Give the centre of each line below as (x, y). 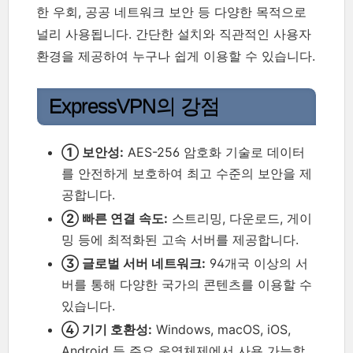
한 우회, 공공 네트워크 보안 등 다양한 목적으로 (171, 12)
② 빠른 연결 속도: (115, 218)
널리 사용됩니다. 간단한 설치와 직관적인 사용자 (174, 34)
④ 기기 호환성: (107, 329)
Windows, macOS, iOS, (221, 329)
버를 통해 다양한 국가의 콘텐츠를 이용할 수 (187, 284)
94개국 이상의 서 (257, 263)
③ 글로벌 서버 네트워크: (134, 263)
